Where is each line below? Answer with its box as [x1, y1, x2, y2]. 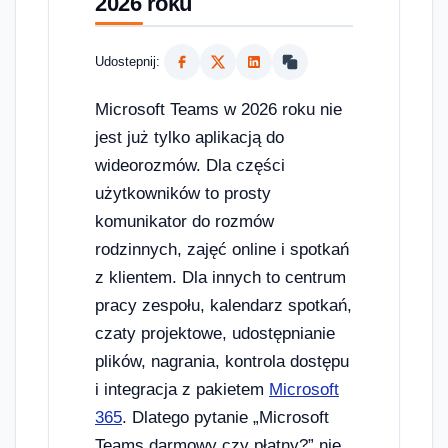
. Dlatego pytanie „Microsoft [122, 407, 329, 427]
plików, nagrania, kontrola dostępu [95, 351, 349, 371]
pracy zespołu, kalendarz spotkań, [95, 295, 352, 315]
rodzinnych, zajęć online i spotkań [95, 239, 349, 259]
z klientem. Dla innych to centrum [95, 267, 346, 287]
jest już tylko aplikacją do [95, 127, 284, 147]
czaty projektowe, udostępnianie [95, 323, 335, 343]
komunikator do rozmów [95, 211, 274, 231]
